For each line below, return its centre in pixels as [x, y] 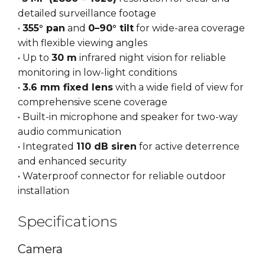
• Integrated [47, 147]
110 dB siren [106, 147]
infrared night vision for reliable [151, 58]
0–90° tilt [111, 28]
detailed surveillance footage [87, 14]
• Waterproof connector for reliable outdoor [122, 176]
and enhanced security [72, 161]
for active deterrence [188, 147]
